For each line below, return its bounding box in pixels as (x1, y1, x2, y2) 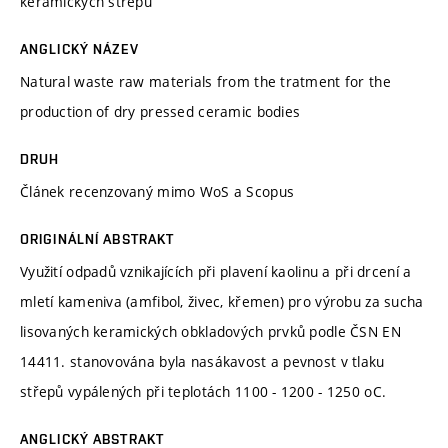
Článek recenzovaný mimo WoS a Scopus (20, 181, 295, 201)
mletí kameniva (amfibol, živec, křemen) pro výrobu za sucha (20, 291, 424, 311)
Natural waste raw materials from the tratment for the (20, 71, 391, 91)
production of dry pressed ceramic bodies (20, 101, 301, 121)
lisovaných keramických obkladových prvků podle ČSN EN (20, 321, 401, 341)
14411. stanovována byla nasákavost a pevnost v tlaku (20, 351, 385, 371)
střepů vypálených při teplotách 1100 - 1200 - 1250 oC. (20, 381, 387, 401)
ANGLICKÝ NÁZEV (20, 40, 139, 57)
